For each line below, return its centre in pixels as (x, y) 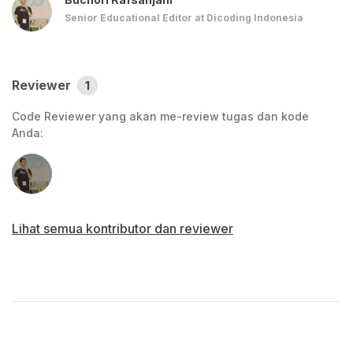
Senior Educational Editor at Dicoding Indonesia (184, 17)
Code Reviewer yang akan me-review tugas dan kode (160, 116)
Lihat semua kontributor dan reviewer (123, 228)
